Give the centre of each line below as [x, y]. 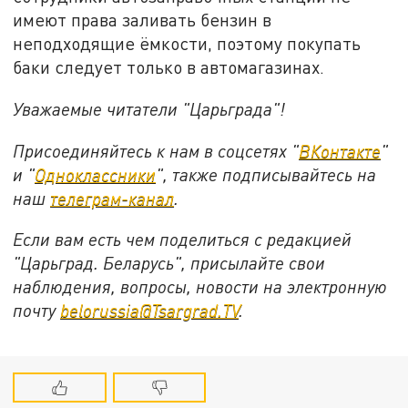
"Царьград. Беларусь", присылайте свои [169, 263]
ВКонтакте [340, 150]
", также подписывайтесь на [266, 174]
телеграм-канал [112, 198]
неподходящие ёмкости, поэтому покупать [187, 44]
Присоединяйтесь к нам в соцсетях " [156, 150]
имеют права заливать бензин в [143, 20]
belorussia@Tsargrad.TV [150, 311]
